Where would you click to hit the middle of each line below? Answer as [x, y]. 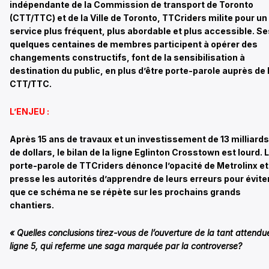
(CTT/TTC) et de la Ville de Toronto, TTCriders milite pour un [138, 17]
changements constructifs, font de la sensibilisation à [127, 57]
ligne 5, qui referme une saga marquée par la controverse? [126, 246]
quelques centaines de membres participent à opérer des [134, 44]
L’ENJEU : [29, 111]
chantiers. [32, 205]
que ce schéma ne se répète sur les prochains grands [125, 192]
